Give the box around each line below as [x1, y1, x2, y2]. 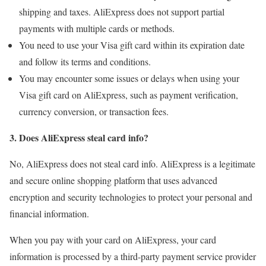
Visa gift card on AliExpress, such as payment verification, [19, 88, 238, 102]
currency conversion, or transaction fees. [19, 105, 169, 118]
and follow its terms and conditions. [19, 55, 151, 68]
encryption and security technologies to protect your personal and [9, 191, 252, 204]
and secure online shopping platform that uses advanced [9, 174, 217, 187]
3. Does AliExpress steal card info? [9, 131, 148, 145]
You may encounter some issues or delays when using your [19, 72, 239, 85]
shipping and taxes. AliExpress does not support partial [19, 5, 224, 18]
